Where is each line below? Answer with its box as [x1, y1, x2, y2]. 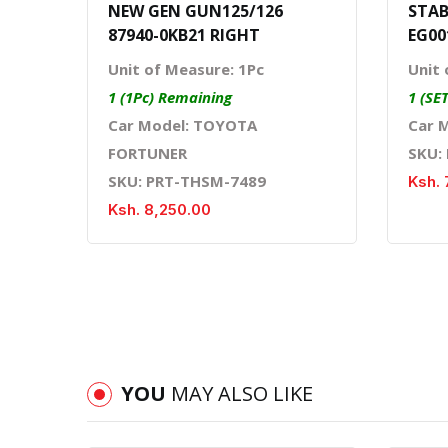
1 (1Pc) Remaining [108, 86, 232, 107]
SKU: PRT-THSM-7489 [108, 170, 266, 191]
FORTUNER [108, 142, 187, 163]
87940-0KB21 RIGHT [108, 23, 260, 46]
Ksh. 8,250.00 [108, 199, 211, 219]
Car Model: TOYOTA [108, 114, 257, 135]
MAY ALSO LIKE [171, 379, 313, 407]
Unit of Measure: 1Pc [108, 58, 264, 79]
